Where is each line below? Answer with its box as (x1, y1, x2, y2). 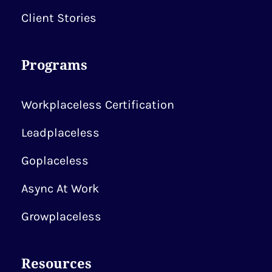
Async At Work (21, 182, 99, 195)
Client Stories (21, 11, 97, 25)
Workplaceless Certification (21, 98, 174, 112)
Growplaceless (21, 209, 101, 223)
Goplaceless (21, 154, 89, 168)
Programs (21, 55, 87, 73)
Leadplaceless (21, 126, 100, 140)
